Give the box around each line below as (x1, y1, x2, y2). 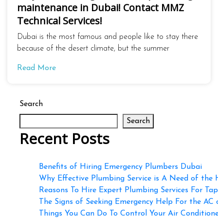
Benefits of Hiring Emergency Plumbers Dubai (39, 163, 202, 171)
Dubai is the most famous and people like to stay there (17, 33, 198, 41)
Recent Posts (19, 128, 109, 148)
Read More (17, 64, 56, 72)
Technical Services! (17, 14, 102, 27)
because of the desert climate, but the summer (17, 44, 169, 53)
